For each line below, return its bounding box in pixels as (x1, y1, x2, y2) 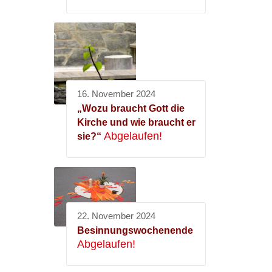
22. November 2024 (77, 211, 155, 222)
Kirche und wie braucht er (77, 117, 195, 128)
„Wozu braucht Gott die (77, 103, 185, 114)
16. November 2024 (77, 89, 155, 100)
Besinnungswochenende (77, 225, 193, 236)
